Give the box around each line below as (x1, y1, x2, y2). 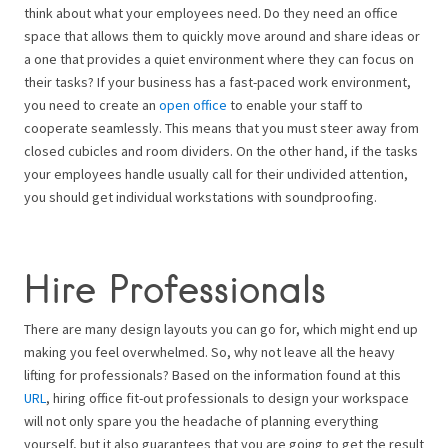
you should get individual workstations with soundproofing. (24, 188, 377, 207)
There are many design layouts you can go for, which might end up (24, 320, 418, 339)
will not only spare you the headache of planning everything (24, 412, 379, 431)
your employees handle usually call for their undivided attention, (24, 165, 408, 184)
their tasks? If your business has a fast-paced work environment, (24, 73, 411, 92)
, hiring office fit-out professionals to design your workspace (46, 389, 409, 408)
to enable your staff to (227, 96, 363, 115)
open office (159, 96, 227, 115)
